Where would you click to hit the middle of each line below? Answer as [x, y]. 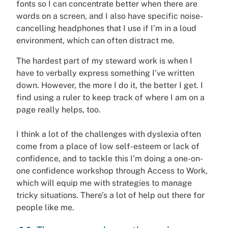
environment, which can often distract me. [96, 41]
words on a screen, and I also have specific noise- [110, 16]
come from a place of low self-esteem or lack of [108, 147]
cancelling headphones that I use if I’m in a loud [106, 28]
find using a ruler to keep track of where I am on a [110, 98]
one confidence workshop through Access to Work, [112, 171]
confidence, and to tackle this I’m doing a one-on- [110, 159]
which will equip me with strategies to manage [104, 183]
